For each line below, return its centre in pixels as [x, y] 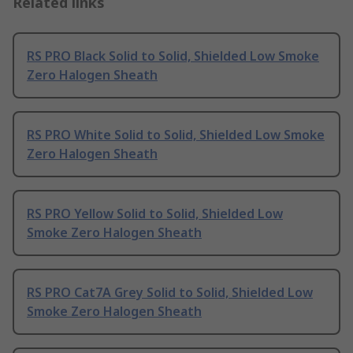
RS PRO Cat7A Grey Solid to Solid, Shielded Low [170, 293]
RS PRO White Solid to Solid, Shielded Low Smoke [176, 135]
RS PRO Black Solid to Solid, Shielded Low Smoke [173, 56]
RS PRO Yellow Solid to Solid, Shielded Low [155, 214]
